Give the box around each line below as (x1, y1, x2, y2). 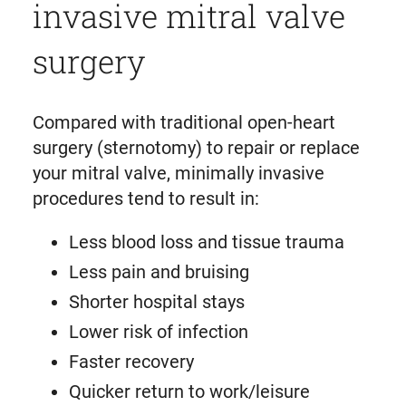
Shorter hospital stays (68, 291, 245, 314)
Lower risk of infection (68, 321, 248, 343)
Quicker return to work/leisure (68, 381, 310, 403)
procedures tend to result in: (32, 188, 259, 210)
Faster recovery (68, 351, 198, 373)
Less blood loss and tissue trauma (68, 231, 344, 254)
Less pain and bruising (68, 261, 249, 284)
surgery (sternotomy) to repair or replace (32, 137, 360, 159)
